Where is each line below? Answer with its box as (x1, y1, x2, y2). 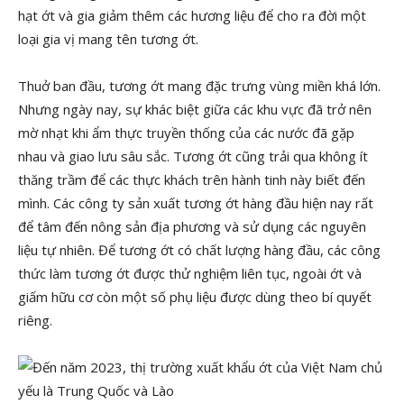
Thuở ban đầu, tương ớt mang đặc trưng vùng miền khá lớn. (18, 77, 381, 95)
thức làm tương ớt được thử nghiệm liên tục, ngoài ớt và (18, 264, 362, 282)
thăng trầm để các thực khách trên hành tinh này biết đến (18, 170, 365, 188)
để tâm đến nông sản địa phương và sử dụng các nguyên (18, 217, 366, 235)
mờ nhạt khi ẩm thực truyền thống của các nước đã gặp (18, 124, 354, 142)
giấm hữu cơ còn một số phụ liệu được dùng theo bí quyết (18, 288, 372, 306)
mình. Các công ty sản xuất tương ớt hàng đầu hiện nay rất (18, 194, 373, 212)
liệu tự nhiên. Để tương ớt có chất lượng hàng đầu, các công (18, 241, 381, 259)
